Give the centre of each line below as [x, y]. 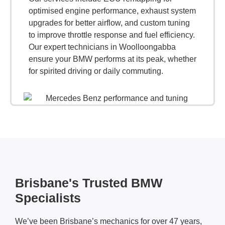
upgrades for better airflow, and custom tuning [109, 23]
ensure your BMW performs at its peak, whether [113, 59]
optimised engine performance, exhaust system [112, 11]
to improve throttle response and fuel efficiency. [112, 35]
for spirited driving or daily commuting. [96, 71]
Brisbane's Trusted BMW [89, 183]
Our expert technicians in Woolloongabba [102, 47]
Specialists [48, 198]
